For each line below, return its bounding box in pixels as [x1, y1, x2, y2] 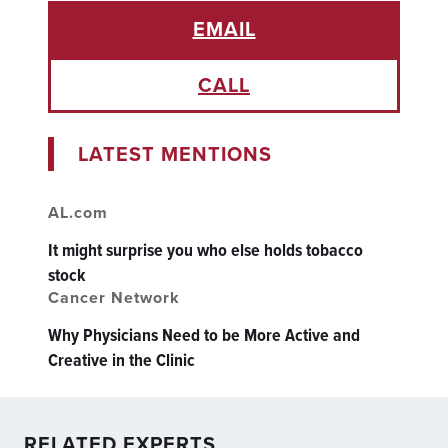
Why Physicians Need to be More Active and [48, 322, 360, 348]
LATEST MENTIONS [78, 139, 272, 169]
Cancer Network [48, 286, 180, 309]
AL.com [48, 201, 108, 224]
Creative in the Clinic [48, 347, 195, 373]
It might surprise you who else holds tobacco [48, 237, 363, 263]
